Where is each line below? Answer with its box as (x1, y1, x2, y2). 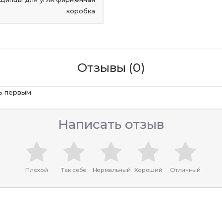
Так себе (61, 166, 87, 173)
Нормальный (92, 166, 131, 173)
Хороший (134, 166, 163, 173)
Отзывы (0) (77, 60, 145, 75)
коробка (66, 7, 95, 15)
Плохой (25, 166, 48, 173)
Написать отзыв (58, 116, 164, 132)
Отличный (170, 166, 201, 173)
